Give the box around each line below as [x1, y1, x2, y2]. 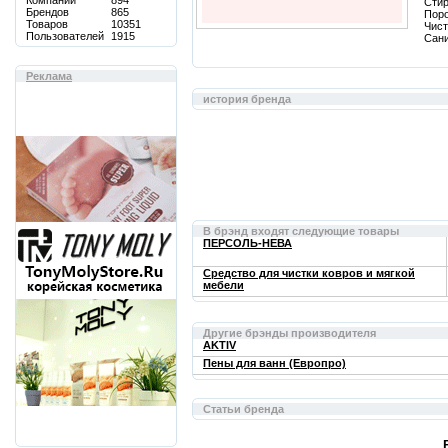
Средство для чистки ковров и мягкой [203, 267, 415, 279]
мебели [203, 279, 244, 291]
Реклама [26, 70, 72, 82]
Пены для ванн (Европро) [203, 357, 346, 369]
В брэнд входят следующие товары [203, 225, 399, 237]
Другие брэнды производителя [203, 327, 376, 339]
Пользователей [26, 30, 104, 42]
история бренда [203, 93, 291, 105]
